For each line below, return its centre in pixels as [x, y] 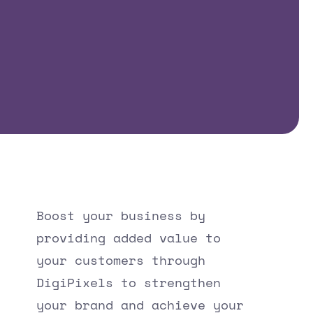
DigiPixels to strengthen [129, 282]
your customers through [121, 260]
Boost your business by [121, 215]
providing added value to [129, 237]
